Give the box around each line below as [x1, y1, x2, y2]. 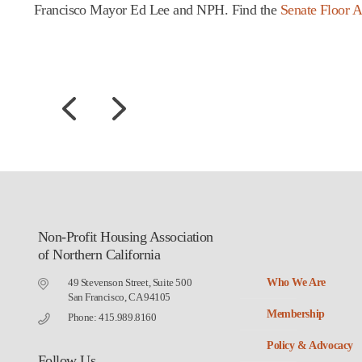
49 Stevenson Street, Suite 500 [68, 276, 192, 288]
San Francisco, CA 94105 [68, 290, 171, 303]
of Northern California [38, 246, 161, 263]
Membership [267, 307, 325, 320]
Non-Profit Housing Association [38, 228, 213, 245]
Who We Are [267, 276, 326, 288]
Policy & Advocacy [267, 339, 353, 351]
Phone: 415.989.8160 [68, 310, 157, 323]
